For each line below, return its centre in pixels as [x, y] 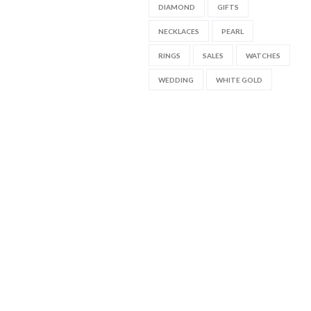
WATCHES [263, 55]
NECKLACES [178, 31]
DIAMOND [176, 7]
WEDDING [176, 79]
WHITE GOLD [239, 79]
